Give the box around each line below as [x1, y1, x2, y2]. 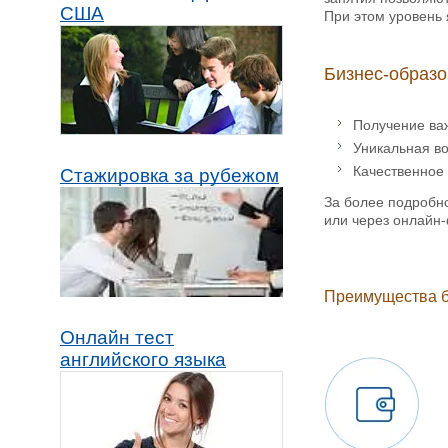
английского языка [60, 349, 226, 371]
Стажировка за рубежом [60, 165, 279, 187]
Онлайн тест [60, 327, 174, 349]
